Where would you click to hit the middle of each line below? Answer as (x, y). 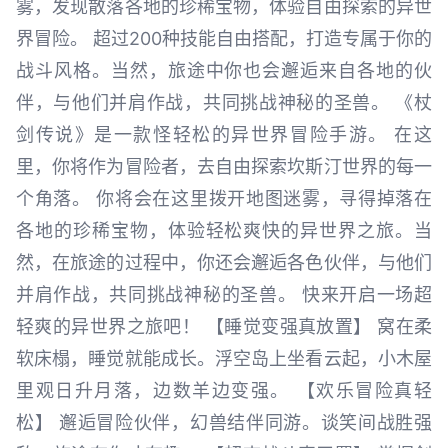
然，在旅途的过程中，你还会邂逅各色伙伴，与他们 (224, 262)
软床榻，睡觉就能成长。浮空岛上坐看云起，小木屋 (224, 358)
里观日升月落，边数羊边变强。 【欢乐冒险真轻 (224, 390)
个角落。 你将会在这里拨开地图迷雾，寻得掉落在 (224, 198)
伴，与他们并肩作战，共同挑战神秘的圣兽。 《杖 (224, 102)
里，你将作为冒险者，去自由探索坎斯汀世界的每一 (224, 166)
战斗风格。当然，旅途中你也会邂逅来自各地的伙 (224, 70)
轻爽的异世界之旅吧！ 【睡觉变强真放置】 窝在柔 (224, 326)
